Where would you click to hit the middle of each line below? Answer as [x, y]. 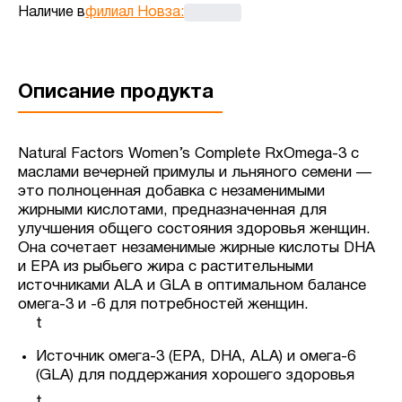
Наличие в [52, 13]
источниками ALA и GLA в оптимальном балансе [192, 286]
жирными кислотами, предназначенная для [172, 211]
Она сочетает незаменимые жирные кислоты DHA [197, 249]
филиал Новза [133, 13]
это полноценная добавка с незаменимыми [171, 192]
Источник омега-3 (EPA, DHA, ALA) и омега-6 [196, 357]
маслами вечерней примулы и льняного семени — [195, 173]
